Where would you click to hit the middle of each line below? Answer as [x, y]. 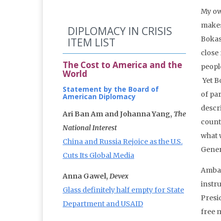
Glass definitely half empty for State [123, 190]
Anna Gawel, [86, 176]
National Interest [90, 128]
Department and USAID [103, 204]
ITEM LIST [92, 43]
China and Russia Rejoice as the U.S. [123, 142]
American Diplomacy [99, 97]
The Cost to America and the [122, 65]
